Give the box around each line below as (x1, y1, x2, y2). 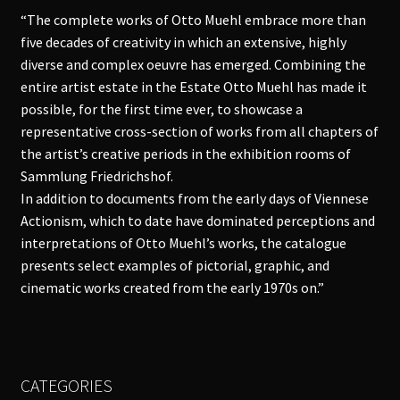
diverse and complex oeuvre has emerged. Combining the (20, 55, 366, 74)
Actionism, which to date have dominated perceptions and (20, 212, 375, 230)
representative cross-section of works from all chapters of (20, 122, 379, 141)
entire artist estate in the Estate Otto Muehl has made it (20, 78, 367, 96)
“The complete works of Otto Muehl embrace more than (20, 11, 366, 29)
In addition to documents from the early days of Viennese (20, 189, 369, 208)
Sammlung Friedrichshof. (20, 167, 173, 186)
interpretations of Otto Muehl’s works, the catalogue (20, 234, 346, 253)
